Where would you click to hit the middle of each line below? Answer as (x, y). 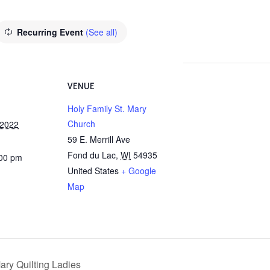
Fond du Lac (92, 155)
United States (93, 171)
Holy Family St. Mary (107, 108)
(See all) (102, 32)
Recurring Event (51, 32)
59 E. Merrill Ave (99, 139)
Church (81, 124)
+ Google (139, 171)
